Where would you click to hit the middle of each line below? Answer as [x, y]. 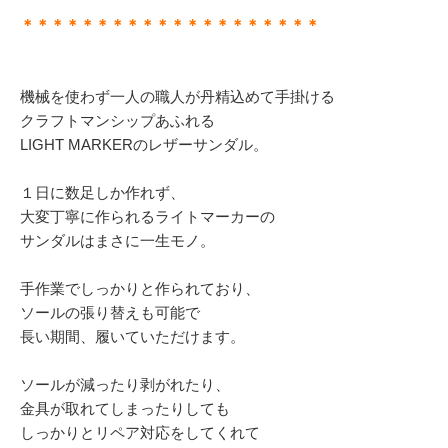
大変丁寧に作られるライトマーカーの [147, 217]
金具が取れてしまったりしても [125, 409]
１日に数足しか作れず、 [102, 193]
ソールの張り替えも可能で [110, 313]
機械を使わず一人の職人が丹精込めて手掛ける [177, 97]
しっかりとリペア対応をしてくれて [140, 433]
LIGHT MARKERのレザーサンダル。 [144, 145]
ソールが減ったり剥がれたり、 [125, 385]
